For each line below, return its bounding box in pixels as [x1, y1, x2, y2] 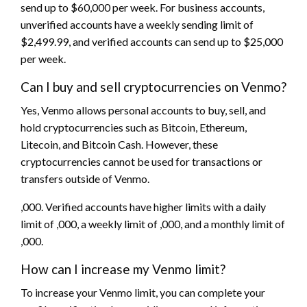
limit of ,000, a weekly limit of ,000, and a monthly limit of [21, 217, 285, 230]
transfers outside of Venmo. [21, 171, 149, 185]
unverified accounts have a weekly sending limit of [21, 17, 254, 31]
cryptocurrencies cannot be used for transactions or [21, 154, 262, 168]
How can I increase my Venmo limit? [21, 260, 225, 277]
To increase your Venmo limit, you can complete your [21, 285, 265, 299]
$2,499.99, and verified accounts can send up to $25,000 [21, 34, 283, 48]
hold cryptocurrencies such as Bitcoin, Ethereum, [21, 120, 247, 134]
